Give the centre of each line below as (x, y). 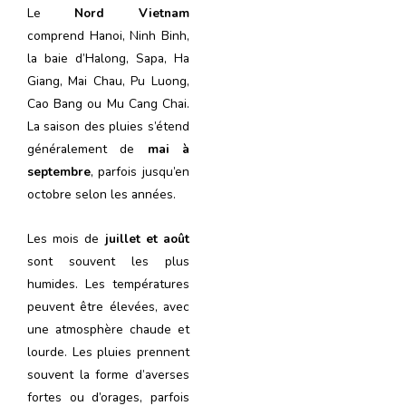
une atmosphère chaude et (108, 330)
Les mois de (66, 239)
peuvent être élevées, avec (108, 307)
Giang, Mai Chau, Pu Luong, (108, 82)
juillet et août (147, 239)
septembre (59, 172)
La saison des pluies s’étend (108, 127)
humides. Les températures (108, 285)
